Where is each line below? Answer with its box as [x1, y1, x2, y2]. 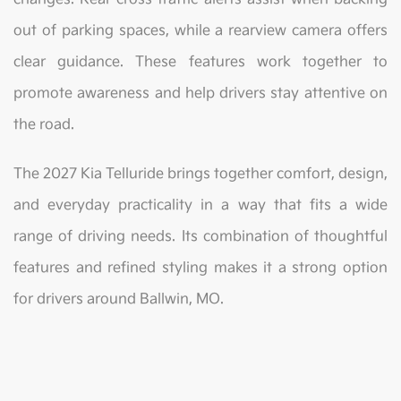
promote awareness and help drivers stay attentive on [13, 85, 388, 103]
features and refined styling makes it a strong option [13, 260, 388, 277]
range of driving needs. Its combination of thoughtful [13, 228, 388, 246]
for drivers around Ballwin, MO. [13, 291, 224, 309]
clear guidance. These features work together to [13, 54, 388, 72]
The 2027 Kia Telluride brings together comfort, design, [13, 166, 388, 183]
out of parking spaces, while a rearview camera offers [13, 22, 388, 40]
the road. [13, 116, 74, 134]
